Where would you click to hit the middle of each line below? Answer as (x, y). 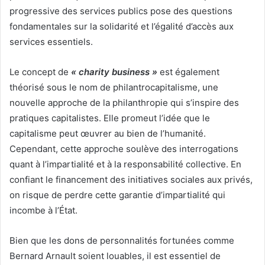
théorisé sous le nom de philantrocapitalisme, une (114, 87)
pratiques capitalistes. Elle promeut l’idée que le (110, 118)
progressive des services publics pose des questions (121, 11)
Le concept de (40, 72)
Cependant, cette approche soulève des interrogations (124, 148)
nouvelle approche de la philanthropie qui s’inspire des (124, 102)
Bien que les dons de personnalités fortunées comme (122, 240)
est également (188, 72)
